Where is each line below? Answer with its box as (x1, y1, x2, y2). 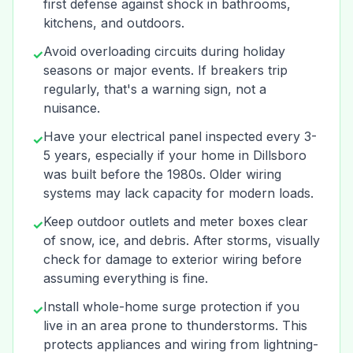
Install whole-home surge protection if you (43, 299, 299, 314)
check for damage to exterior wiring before (43, 251, 302, 267)
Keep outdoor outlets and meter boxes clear (43, 214, 308, 229)
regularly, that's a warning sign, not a (43, 81, 266, 97)
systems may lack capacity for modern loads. (43, 185, 314, 201)
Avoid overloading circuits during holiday (43, 43, 285, 59)
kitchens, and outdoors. (43, 15, 184, 31)
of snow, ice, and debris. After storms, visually (43, 232, 320, 248)
